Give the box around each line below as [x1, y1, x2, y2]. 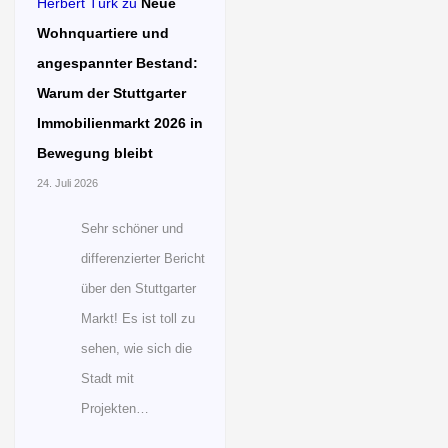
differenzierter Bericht [81, 250, 205, 266]
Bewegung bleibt [36, 144, 153, 161]
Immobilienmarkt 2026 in [36, 114, 203, 131]
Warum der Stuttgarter [36, 84, 186, 101]
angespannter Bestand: [36, 54, 198, 71]
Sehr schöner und [81, 220, 183, 236]
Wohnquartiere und [36, 24, 169, 41]
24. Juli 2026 [36, 176, 98, 189]
